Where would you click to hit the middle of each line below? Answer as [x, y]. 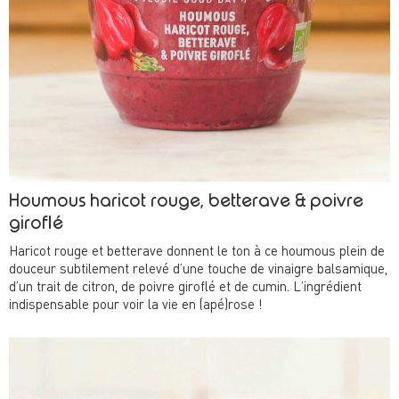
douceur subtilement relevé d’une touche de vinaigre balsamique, [198, 271]
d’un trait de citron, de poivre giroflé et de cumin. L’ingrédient [185, 289]
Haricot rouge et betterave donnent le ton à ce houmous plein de [197, 253]
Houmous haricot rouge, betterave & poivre [186, 202]
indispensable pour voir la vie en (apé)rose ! [136, 306]
